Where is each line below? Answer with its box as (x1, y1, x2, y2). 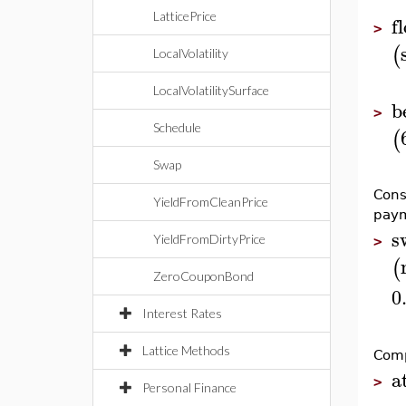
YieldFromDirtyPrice (153, 231, 266, 246)
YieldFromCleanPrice (153, 194, 268, 209)
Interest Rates (142, 305, 222, 321)
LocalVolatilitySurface (153, 82, 269, 98)
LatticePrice (153, 8, 217, 24)
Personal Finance (142, 380, 237, 395)
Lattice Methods (142, 343, 230, 358)
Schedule (153, 120, 201, 135)
